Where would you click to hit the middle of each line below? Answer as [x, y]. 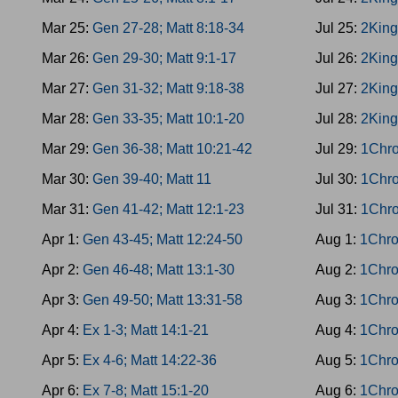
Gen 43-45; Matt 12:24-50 [163, 239]
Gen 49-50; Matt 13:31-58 [163, 300]
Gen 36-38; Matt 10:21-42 [172, 149]
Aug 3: [338, 300]
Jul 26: [338, 58]
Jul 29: [338, 149]
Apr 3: [62, 300]
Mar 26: [67, 58]
